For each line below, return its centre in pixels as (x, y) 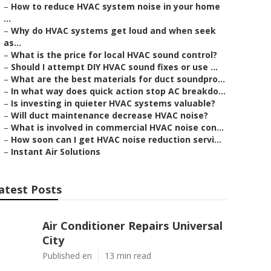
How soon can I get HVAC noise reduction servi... (116, 139)
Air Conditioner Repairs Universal (132, 226)
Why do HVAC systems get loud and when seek (113, 31)
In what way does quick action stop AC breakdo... (118, 91)
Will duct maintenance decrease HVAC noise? (109, 115)
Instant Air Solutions (56, 152)
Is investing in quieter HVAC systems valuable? (113, 103)
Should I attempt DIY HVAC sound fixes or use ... (114, 67)
